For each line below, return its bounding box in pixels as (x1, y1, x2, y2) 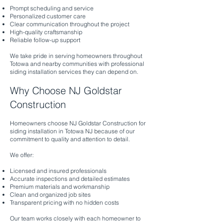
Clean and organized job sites (10, 191, 91, 198)
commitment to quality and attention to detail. (10, 135, 130, 143)
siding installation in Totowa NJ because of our (10, 127, 135, 135)
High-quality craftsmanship (10, 28, 82, 36)
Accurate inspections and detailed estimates (10, 175, 130, 182)
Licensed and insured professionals (10, 167, 107, 174)
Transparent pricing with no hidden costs (10, 199, 119, 206)
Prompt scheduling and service (10, 4, 94, 12)
